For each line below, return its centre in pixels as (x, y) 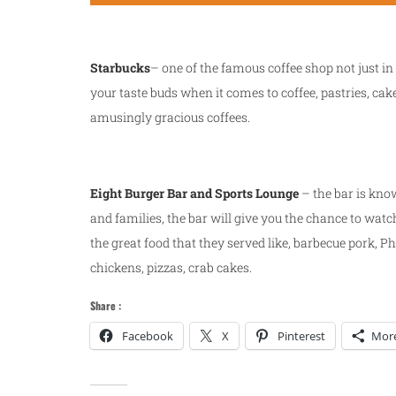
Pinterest (301, 336)
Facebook (148, 336)
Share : (106, 306)
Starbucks (120, 68)
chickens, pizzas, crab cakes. (171, 268)
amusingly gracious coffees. (170, 118)
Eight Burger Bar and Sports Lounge (194, 194)
